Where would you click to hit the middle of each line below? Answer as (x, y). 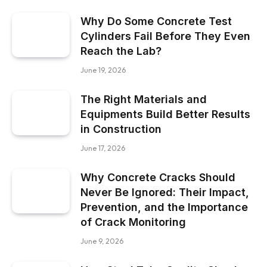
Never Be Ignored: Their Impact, (165, 193)
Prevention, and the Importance (164, 207)
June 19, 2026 (103, 70)
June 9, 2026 (102, 241)
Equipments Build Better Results (165, 114)
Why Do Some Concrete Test (156, 21)
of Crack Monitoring (133, 222)
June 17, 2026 (103, 148)
